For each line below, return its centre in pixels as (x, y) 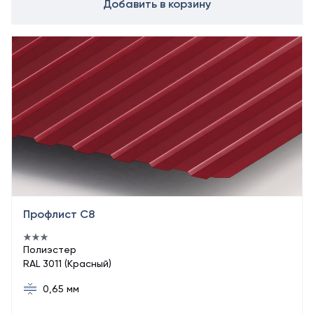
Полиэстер (50, 250)
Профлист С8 (59, 214)
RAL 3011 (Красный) (67, 264)
